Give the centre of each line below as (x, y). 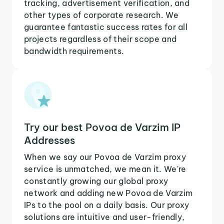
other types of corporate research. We (101, 15)
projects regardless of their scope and (100, 39)
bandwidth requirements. (74, 51)
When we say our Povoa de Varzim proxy (105, 157)
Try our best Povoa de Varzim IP (102, 127)
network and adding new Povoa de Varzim (108, 193)
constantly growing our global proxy (96, 181)
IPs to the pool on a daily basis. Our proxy (107, 205)
